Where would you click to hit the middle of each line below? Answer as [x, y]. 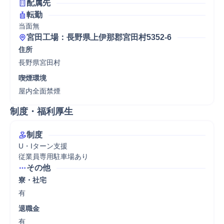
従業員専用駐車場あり [53, 156]
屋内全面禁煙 [39, 91]
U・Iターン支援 [43, 146]
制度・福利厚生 [41, 111]
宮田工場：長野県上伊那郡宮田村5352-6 [99, 37]
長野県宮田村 [39, 62]
